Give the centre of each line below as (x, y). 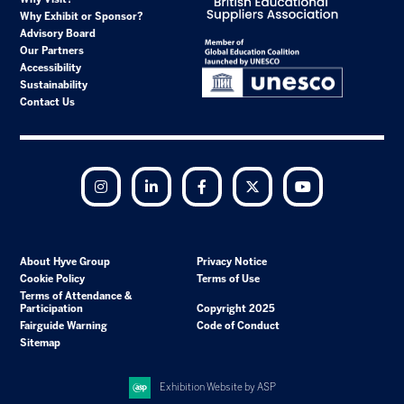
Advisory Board (58, 33)
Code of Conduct (238, 326)
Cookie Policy (53, 279)
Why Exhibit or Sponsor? (82, 16)
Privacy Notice (231, 262)
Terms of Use (228, 279)
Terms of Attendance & (76, 296)
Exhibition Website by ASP (217, 387)
